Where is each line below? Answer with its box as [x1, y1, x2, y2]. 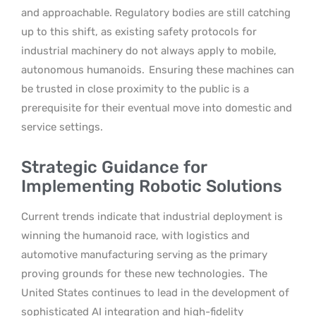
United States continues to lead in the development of [21, 286, 289, 299]
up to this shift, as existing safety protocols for [21, 25, 257, 38]
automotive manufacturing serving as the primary [21, 248, 267, 261]
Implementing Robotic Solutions [21, 176, 282, 196]
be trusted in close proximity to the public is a [21, 82, 249, 95]
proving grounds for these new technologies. [21, 267, 248, 280]
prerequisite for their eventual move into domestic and [21, 101, 292, 114]
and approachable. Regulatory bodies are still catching [21, 6, 291, 19]
